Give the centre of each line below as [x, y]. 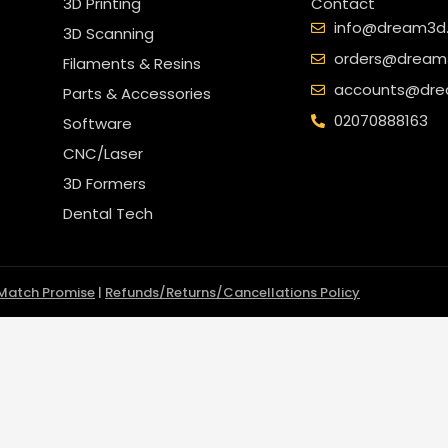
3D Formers [104, 184]
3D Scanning [108, 34]
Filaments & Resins [132, 64]
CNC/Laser [103, 154]
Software [97, 124]
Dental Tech [108, 214]
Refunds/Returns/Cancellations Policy [232, 292]
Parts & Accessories [137, 94]
